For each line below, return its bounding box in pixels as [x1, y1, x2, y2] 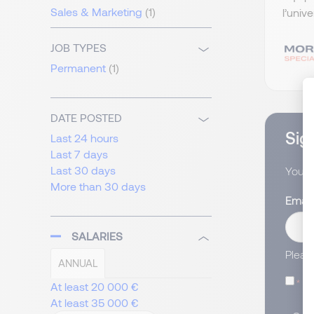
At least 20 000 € [50, 280, 139, 294]
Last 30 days [50, 163, 116, 177]
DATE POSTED [50, 111, 122, 125]
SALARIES [71, 229, 123, 243]
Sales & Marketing [50, 5, 142, 19]
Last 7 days [50, 147, 108, 161]
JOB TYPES [50, 41, 107, 55]
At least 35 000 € [50, 296, 139, 310]
